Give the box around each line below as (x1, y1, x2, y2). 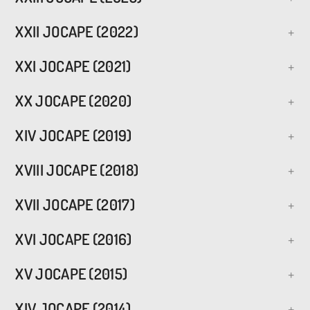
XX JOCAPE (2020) (15, 90, 132, 110)
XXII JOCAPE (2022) (15, 21, 138, 41)
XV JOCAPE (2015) (15, 263, 128, 283)
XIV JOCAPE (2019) (15, 125, 132, 145)
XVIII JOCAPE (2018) (15, 159, 139, 179)
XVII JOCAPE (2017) (15, 194, 135, 214)
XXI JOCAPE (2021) (15, 55, 131, 75)
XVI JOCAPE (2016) (15, 228, 132, 248)
